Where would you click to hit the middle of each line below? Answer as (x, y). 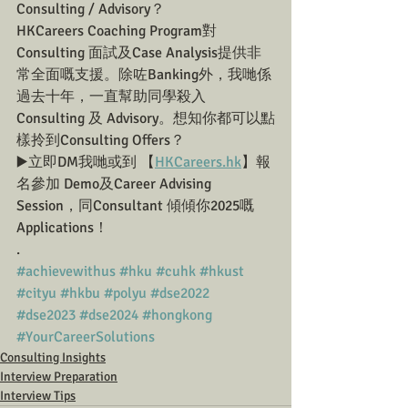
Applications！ (62, 228)
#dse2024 (109, 315)
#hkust (222, 271)
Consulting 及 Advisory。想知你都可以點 (146, 118)
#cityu (36, 293)
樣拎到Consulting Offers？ (101, 140)
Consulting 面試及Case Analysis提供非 (139, 53)
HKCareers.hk (198, 162)
